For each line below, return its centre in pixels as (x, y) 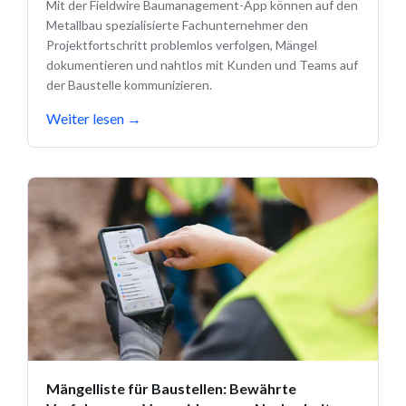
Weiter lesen (85, 119)
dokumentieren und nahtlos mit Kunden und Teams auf (202, 65)
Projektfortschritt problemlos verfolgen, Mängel (182, 45)
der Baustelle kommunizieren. (129, 85)
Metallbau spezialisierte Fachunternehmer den (177, 25)
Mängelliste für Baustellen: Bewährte (171, 388)
